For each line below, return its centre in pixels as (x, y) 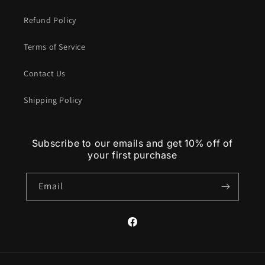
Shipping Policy (53, 100)
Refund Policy (50, 20)
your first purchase (132, 155)
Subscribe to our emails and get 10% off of (132, 143)
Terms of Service (55, 47)
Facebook (145, 228)
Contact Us (45, 74)
